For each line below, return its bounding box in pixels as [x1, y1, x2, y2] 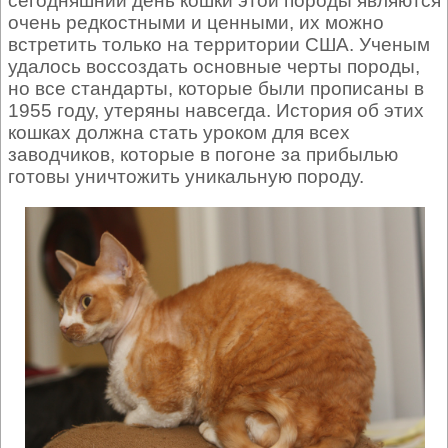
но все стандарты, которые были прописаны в [8, 78, 424, 99]
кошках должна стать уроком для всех [8, 122, 350, 143]
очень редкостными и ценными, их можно [8, 12, 384, 33]
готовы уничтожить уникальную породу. [8, 166, 364, 187]
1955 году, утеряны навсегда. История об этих [8, 100, 424, 121]
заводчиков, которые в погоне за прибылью [8, 144, 398, 165]
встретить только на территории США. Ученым [8, 34, 430, 55]
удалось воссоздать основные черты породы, [8, 56, 420, 77]
